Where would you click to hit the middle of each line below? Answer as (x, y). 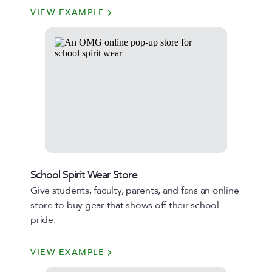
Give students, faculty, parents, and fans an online (135, 191)
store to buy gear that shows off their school (125, 205)
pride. (43, 220)
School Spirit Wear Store (84, 175)
